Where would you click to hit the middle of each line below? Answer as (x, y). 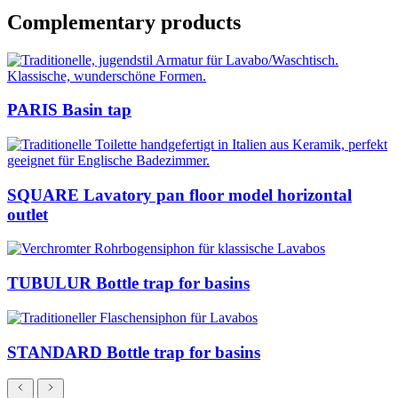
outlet (28, 214)
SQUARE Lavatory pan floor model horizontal (179, 195)
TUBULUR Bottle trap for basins (128, 283)
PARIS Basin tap (69, 110)
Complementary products (124, 22)
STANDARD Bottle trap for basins (134, 352)
